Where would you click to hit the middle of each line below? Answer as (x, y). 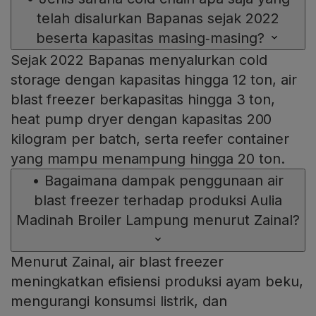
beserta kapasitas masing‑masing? (150, 38)
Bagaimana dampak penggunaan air (164, 181)
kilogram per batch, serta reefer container (150, 139)
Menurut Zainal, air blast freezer (117, 262)
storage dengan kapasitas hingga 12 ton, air (154, 80)
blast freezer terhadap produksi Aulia (158, 201)
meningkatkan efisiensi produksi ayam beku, (157, 282)
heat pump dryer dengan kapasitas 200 (141, 120)
